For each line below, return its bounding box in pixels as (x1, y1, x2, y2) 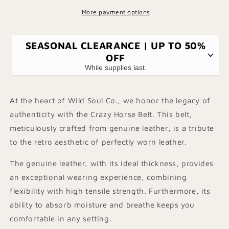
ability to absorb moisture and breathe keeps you (10, 200, 195, 209)
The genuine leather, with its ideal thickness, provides (10, 159, 214, 168)
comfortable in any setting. (10, 214, 112, 223)
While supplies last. (84, 63, 147, 72)
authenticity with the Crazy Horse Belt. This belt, (10, 110, 193, 119)
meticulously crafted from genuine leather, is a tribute (10, 124, 215, 132)
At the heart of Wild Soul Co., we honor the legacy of (10, 96, 211, 105)
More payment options (81, 8, 150, 16)
